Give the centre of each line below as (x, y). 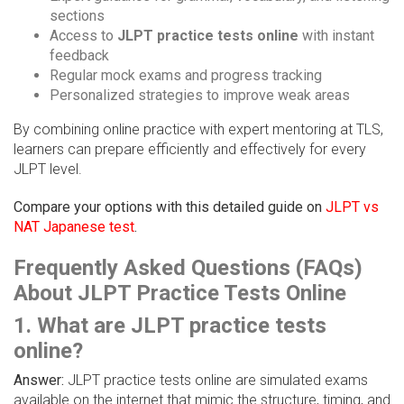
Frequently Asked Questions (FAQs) (188, 268)
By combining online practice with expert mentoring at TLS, (198, 130)
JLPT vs (352, 207)
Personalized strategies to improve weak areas (200, 96)
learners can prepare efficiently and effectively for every (190, 150)
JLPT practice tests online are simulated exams (216, 381)
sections (77, 16)
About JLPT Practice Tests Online (180, 294)
